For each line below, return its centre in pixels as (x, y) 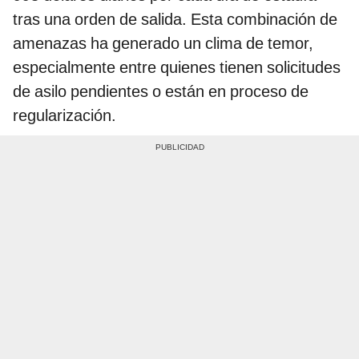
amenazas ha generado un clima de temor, (163, 43)
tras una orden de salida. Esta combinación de (175, 19)
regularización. (65, 115)
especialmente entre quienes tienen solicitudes (177, 67)
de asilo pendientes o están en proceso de (161, 91)
